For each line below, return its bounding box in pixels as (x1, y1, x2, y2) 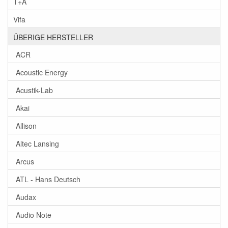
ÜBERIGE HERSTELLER (13, 32, 93, 42)
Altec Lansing (16, 138, 59, 149)
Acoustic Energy (16, 67, 68, 77)
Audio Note (16, 209, 51, 220)
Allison (16, 120, 37, 131)
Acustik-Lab (16, 84, 53, 95)
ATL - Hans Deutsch (16, 174, 80, 184)
